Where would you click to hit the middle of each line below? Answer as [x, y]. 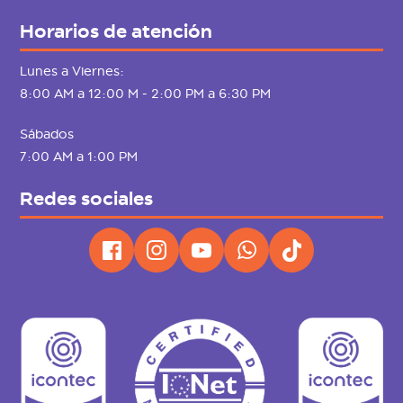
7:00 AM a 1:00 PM [79, 157]
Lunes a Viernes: [72, 72]
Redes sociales [87, 199]
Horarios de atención [116, 32]
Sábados [47, 134]
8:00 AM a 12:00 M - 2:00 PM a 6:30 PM [146, 94]
